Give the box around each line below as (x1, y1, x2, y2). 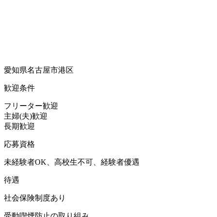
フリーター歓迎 (4, 101, 58, 110)
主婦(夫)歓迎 (4, 111, 47, 120)
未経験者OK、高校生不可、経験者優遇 (4, 157, 139, 166)
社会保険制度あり (4, 193, 66, 202)
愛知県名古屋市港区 (4, 65, 74, 74)
